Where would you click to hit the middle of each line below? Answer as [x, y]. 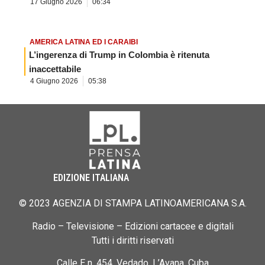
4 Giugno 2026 [54, 81]
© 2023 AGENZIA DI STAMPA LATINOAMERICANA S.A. [132, 203]
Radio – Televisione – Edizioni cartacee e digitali [132, 226]
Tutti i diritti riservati [132, 240]
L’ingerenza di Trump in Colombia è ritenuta [119, 55]
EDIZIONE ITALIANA [91, 178]
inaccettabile [55, 69]
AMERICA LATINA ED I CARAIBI [84, 42]
